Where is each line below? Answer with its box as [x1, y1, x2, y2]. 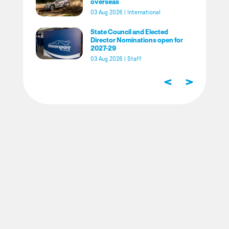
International [127, 9, 161, 15]
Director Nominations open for [90, 35, 184, 43]
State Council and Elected [90, 27, 169, 35]
